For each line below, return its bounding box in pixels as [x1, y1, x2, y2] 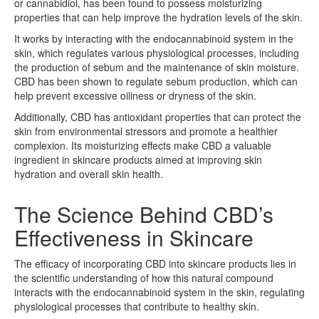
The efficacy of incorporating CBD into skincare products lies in [14, 256, 296, 271]
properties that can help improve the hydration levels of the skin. [14, 9, 303, 24]
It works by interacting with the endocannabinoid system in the [14, 31, 293, 46]
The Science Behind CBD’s [14, 198, 273, 229]
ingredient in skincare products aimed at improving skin [14, 152, 262, 167]
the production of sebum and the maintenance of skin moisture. [14, 59, 299, 74]
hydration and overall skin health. [14, 166, 163, 181]
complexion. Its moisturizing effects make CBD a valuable [14, 137, 271, 152]
